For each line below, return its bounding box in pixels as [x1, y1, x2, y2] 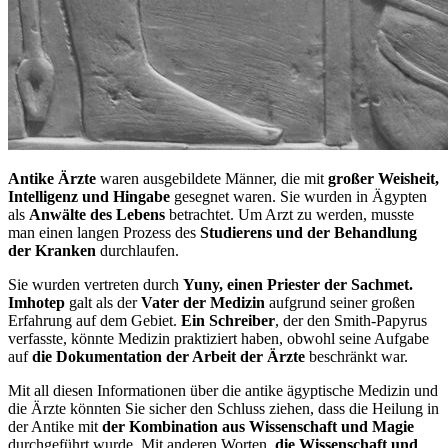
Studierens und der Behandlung [200, 224, 417, 242]
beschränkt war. [305, 348, 408, 366]
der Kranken [8, 242, 96, 260]
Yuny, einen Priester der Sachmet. [183, 276, 413, 294]
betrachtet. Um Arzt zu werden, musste [165, 206, 414, 224]
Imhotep [8, 294, 65, 312]
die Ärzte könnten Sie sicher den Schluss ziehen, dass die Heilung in [8, 400, 439, 418]
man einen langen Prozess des [8, 224, 200, 242]
